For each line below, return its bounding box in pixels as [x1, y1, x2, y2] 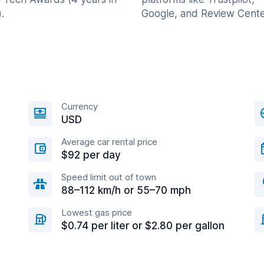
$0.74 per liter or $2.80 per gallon [61, 220, 225, 232]
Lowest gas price [61, 207, 132, 218]
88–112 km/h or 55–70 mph [61, 184, 191, 196]
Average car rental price [61, 136, 157, 147]
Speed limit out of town [61, 171, 156, 183]
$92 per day [61, 149, 121, 161]
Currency [61, 101, 98, 112]
